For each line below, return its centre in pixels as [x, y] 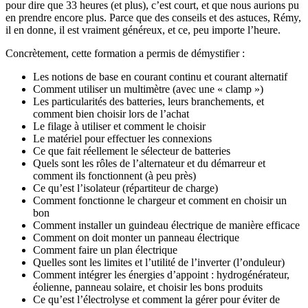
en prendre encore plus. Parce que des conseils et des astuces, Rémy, [153, 17]
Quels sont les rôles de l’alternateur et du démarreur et [149, 163]
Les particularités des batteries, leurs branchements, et [148, 101]
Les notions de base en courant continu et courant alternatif [160, 76]
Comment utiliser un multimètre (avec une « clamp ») [148, 89]
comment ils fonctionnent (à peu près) [114, 175]
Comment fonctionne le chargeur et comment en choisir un [160, 200]
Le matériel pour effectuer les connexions [122, 138]
